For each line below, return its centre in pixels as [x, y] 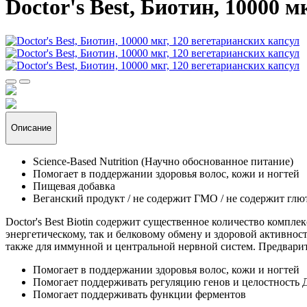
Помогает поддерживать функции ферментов [139, 294]
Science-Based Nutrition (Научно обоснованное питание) [163, 161]
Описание [31, 128]
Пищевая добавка [74, 186]
